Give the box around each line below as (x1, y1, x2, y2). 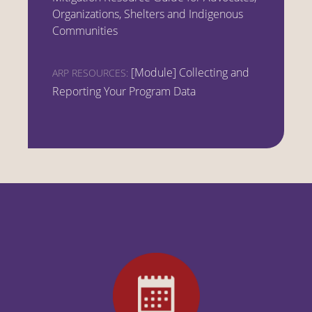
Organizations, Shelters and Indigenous (52, 6, 243, 22)
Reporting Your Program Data (52, 84, 196, 100)
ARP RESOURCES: (52, 66, 128, 80)
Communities (52, 23, 118, 39)
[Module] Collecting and (131, 65, 249, 81)
